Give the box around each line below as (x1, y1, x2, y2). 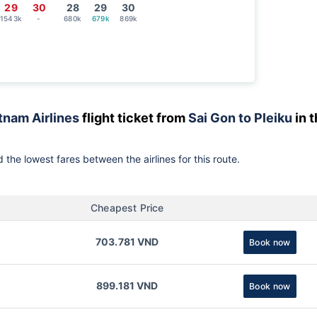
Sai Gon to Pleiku (188, 110, 292, 125)
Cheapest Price (91, 201, 164, 214)
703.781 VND (95, 236, 159, 248)
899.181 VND (96, 279, 158, 292)
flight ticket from (79, 110, 188, 125)
